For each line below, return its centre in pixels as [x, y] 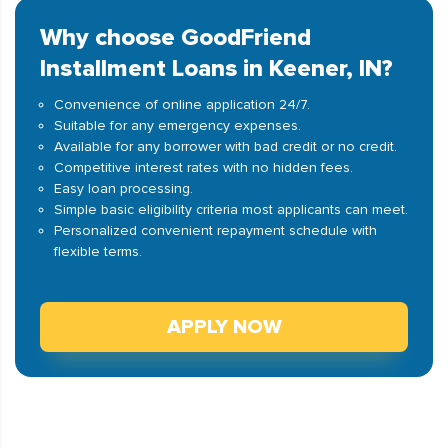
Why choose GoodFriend [175, 37]
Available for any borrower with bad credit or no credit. [225, 146]
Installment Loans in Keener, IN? [216, 68]
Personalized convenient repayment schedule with [215, 230]
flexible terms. [98, 251]
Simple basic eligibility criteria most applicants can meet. [231, 209]
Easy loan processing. [123, 188]
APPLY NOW [224, 327]
